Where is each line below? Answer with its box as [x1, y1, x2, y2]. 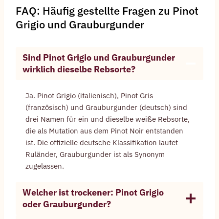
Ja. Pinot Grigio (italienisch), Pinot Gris [25, 91, 153, 101]
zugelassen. [25, 161, 64, 171]
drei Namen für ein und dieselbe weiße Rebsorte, [25, 114, 190, 124]
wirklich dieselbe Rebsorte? [22, 64, 135, 75]
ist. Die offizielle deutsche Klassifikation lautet [25, 138, 178, 148]
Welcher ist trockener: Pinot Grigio [22, 187, 164, 198]
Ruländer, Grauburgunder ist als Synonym [25, 150, 165, 159]
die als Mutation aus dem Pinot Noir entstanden [25, 126, 183, 136]
